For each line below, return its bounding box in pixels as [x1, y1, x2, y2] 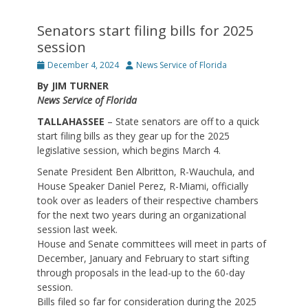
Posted [36, 58, 64, 71]
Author [125, 58, 152, 71]
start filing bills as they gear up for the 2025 [37, 129, 230, 143]
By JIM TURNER [37, 79, 109, 93]
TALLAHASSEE [37, 115, 104, 129]
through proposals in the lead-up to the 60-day [37, 266, 245, 280]
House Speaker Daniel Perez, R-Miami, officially [37, 179, 248, 193]
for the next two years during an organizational [37, 208, 246, 222]
